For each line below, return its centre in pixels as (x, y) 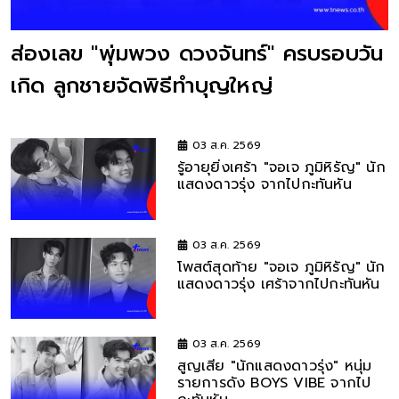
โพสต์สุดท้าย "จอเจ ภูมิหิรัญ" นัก (281, 267)
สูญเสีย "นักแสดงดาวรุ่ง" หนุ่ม (274, 366)
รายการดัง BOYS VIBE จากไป (274, 383)
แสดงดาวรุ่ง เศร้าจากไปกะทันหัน (278, 284)
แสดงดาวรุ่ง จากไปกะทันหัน (264, 185)
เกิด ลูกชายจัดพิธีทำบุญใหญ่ (142, 86)
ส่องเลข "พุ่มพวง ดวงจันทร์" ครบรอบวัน (197, 54)
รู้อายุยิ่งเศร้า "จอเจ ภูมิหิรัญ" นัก (281, 168)
